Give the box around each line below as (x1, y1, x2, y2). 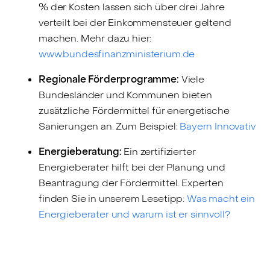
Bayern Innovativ (180, 120, 256, 133)
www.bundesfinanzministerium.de (39, 48, 195, 61)
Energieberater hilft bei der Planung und (39, 161, 225, 174)
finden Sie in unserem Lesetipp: (39, 192, 187, 206)
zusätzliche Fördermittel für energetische (39, 104, 230, 118)
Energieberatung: (39, 145, 122, 159)
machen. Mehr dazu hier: (39, 32, 152, 45)
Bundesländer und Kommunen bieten (39, 89, 212, 102)
